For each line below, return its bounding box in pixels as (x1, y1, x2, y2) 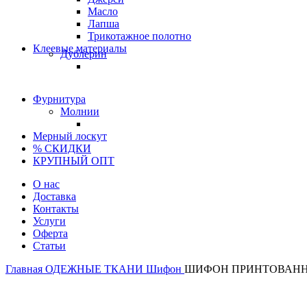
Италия (5, 275, 40, 287)
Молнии (60, 106, 99, 117)
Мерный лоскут (33, 130, 107, 142)
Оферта (33, 228, 68, 239)
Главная (5, 263, 45, 275)
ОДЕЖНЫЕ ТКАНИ (45, 263, 146, 275)
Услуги (33, 215, 66, 227)
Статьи (33, 240, 66, 251)
